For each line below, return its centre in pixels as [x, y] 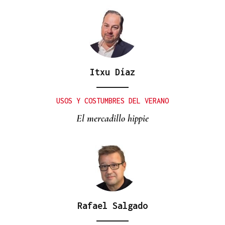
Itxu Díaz [113, 72]
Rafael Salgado [113, 206]
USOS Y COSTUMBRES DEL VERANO [113, 101]
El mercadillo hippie [113, 119]
